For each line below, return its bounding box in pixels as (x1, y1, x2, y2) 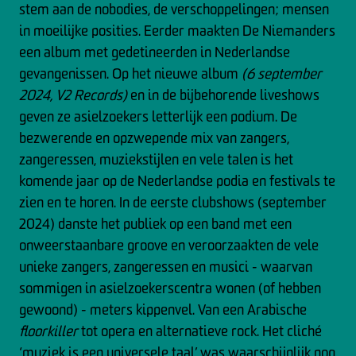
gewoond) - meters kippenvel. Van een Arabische (19, 300, 307, 319)
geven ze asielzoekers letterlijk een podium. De (19, 107, 297, 126)
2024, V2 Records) (19, 86, 127, 104)
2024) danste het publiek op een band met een (19, 215, 292, 233)
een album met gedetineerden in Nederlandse (19, 43, 290, 61)
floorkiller (19, 322, 78, 340)
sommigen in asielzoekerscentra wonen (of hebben (19, 279, 321, 297)
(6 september (242, 64, 322, 83)
